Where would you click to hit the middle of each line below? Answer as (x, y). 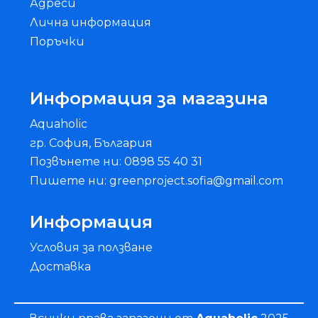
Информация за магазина (149, 98)
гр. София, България (92, 143)
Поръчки (57, 41)
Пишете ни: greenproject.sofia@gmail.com (157, 180)
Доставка (61, 266)
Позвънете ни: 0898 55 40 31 (116, 162)
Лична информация (91, 22)
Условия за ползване (92, 248)
